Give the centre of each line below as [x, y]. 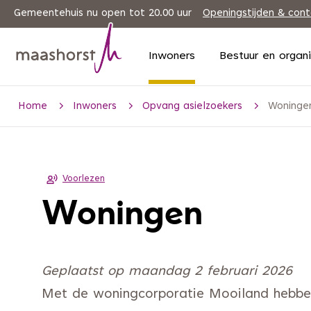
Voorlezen [84, 179]
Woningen [122, 215]
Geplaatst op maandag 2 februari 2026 [167, 272]
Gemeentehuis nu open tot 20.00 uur [103, 13]
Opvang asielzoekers [192, 107]
